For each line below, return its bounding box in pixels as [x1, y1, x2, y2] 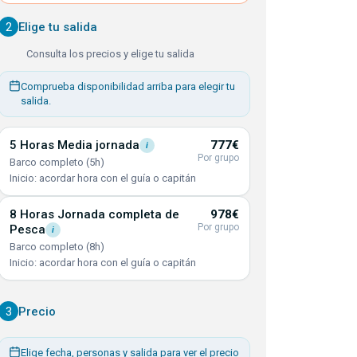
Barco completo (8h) [10, 241, 104, 253]
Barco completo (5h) [10, 156, 104, 168]
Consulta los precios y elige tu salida [26, 48, 194, 60]
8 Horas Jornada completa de [10, 207, 179, 222]
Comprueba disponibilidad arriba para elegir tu [21, 80, 235, 92]
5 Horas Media [10, 138, 96, 152]
